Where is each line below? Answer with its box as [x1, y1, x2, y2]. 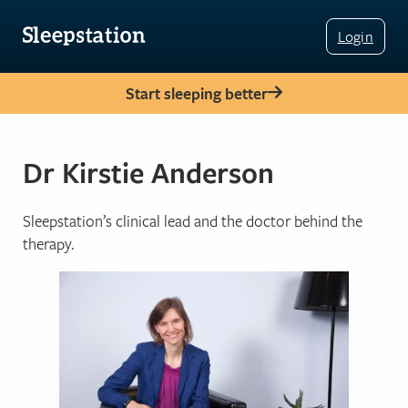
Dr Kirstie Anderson [23, 152, 274, 192]
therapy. [23, 232, 74, 254]
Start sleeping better [126, 82, 268, 104]
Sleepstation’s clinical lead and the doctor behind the [23, 209, 362, 231]
